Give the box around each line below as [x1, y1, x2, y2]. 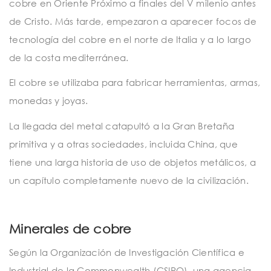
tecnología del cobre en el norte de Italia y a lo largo [9, 33, 251, 45]
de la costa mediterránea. [9, 51, 129, 63]
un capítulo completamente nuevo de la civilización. [9, 174, 249, 186]
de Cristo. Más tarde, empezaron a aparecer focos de [9, 15, 256, 27]
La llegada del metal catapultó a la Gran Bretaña [9, 120, 234, 131]
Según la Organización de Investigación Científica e [9, 247, 244, 258]
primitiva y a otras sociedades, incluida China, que [9, 138, 238, 149]
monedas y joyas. [9, 95, 88, 106]
